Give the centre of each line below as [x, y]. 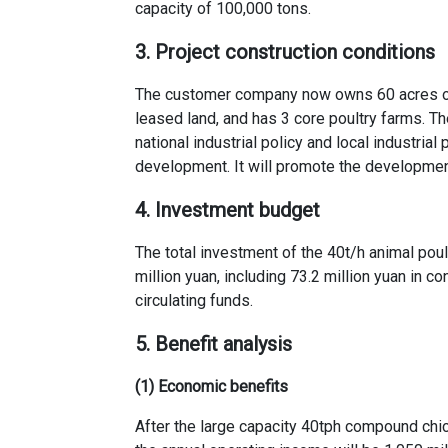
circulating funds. [194, 300]
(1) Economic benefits [212, 386]
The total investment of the [231, 252]
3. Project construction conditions [285, 51]
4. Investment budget [228, 209]
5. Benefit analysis [214, 343]
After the [168, 426]
